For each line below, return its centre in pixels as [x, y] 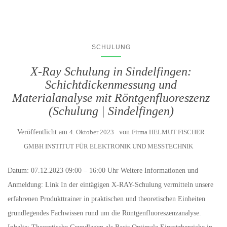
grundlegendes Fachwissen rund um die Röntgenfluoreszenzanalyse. [105, 213]
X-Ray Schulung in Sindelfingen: [111, 72]
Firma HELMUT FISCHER [168, 132]
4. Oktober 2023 [92, 132]
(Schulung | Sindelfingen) [111, 111]
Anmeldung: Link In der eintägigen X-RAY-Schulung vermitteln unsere [110, 185]
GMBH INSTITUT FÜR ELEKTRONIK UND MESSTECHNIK [108, 146]
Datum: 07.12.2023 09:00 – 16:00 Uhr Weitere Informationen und [103, 171]
